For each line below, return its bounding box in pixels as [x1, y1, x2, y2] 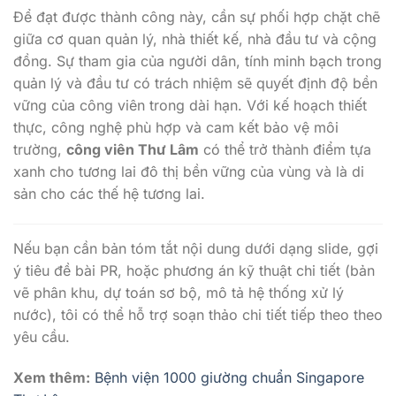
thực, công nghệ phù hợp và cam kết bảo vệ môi [13, 118, 339, 137]
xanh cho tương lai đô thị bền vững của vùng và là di [13, 163, 364, 181]
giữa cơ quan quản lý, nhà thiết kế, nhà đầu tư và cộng [13, 30, 377, 49]
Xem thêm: [13, 368, 90, 386]
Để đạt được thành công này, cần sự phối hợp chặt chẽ [13, 8, 380, 27]
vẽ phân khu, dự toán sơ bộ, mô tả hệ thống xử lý [13, 284, 344, 302]
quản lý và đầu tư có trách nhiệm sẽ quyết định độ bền [13, 74, 377, 93]
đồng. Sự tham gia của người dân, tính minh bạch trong [13, 52, 382, 71]
